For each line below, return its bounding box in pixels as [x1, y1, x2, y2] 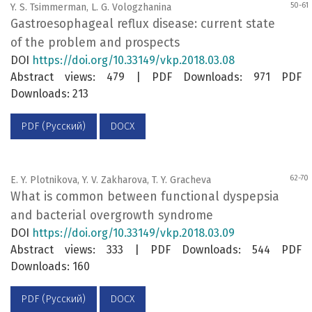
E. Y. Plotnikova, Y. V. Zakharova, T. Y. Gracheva [10, 174, 211, 187]
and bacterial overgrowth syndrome [10, 208, 213, 224]
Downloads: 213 [10, 86, 88, 100]
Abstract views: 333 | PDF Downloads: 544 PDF [10, 243, 302, 257]
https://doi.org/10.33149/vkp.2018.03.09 [32, 226, 235, 240]
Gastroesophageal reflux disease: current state [10, 16, 275, 31]
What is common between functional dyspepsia [10, 189, 279, 205]
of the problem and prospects [10, 35, 180, 50]
